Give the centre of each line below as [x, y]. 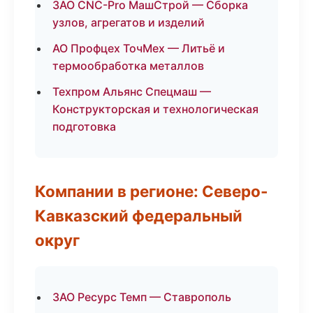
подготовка [84, 126]
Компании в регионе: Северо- [152, 191]
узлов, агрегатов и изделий [129, 22]
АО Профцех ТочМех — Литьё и [139, 48]
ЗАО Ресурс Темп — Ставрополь [142, 297]
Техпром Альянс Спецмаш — [132, 92]
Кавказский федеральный [139, 216]
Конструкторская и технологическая [155, 109]
